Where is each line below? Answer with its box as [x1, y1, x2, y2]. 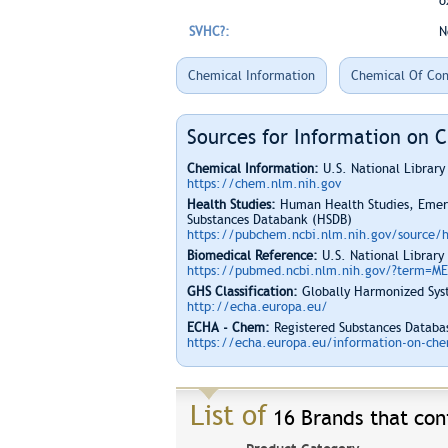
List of [189, 399, 267, 432]
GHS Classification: [186, 284, 298, 299]
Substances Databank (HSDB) [186, 212, 352, 227]
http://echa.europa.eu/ [186, 299, 328, 314]
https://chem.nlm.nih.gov [186, 176, 341, 191]
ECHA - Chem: [186, 320, 270, 335]
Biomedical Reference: [186, 248, 318, 263]
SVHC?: [188, 24, 230, 39]
